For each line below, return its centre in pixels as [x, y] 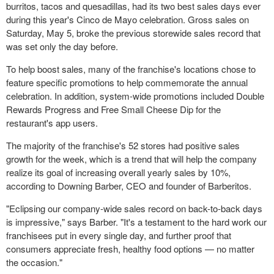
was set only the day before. [62, 46]
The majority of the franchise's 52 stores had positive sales [123, 145]
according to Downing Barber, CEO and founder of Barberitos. [129, 185]
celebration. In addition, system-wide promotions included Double [135, 95]
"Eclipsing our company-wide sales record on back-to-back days [134, 208]
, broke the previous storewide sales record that [166, 32]
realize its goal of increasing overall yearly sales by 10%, [118, 172]
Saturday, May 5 [39, 32]
